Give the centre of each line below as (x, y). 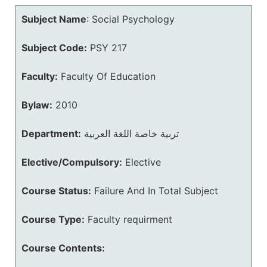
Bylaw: (37, 105)
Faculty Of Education (108, 76)
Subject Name (54, 19)
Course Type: (53, 219)
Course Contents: (63, 248)
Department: (51, 133)
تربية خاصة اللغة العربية (131, 133)
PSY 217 (108, 48)
